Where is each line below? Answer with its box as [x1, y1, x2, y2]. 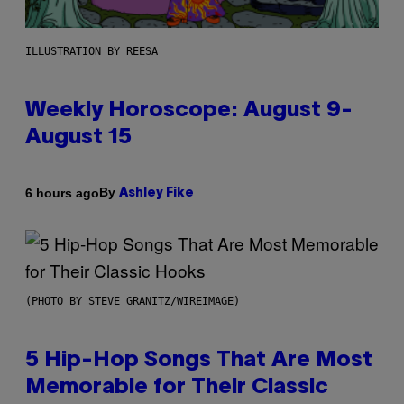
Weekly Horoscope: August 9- [25, 101, 353, 122]
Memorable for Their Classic [25, 378, 328, 399]
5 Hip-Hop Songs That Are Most [25, 351, 372, 372]
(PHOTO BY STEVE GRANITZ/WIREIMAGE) [25, 295, 240, 308]
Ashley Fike [119, 188, 194, 200]
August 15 [25, 128, 132, 149]
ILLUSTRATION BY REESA [25, 45, 158, 59]
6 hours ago [25, 185, 99, 200]
